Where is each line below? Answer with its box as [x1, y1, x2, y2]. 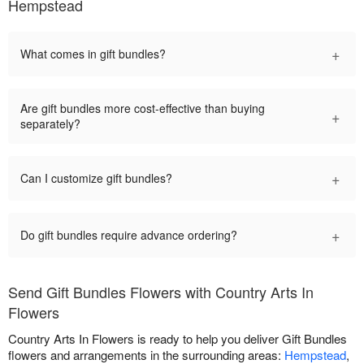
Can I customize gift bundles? [20, 170, 172, 187]
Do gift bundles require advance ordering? [20, 227, 237, 244]
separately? [20, 115, 80, 132]
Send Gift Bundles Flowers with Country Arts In [8, 281, 314, 303]
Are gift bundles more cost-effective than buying [20, 100, 265, 117]
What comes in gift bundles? [20, 45, 166, 63]
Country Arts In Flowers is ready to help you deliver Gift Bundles [8, 330, 347, 348]
